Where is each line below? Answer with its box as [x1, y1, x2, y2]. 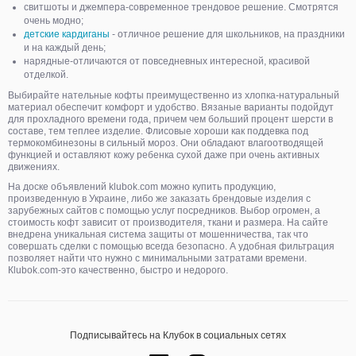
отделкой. [24, 69, 68, 80]
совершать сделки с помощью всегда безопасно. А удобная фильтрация [8, 241, 335, 252]
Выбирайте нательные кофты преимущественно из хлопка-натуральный [8, 90, 339, 101]
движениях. [8, 161, 60, 172]
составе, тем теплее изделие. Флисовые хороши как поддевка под [8, 126, 308, 137]
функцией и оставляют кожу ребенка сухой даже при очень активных [8, 149, 319, 161]
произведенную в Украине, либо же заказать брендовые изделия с [8, 193, 311, 204]
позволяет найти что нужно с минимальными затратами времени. [8, 253, 307, 264]
